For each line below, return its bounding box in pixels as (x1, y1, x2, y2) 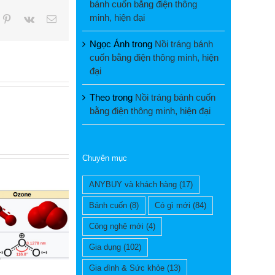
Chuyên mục (82, 153, 127, 163)
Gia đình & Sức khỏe (89, 263, 165, 273)
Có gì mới (155, 201, 190, 211)
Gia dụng (89, 242, 121, 252)
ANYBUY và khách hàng (89, 180, 177, 190)
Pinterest (11, 14, 44, 24)
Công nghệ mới (89, 222, 144, 231)
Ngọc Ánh (90, 38, 130, 49)
